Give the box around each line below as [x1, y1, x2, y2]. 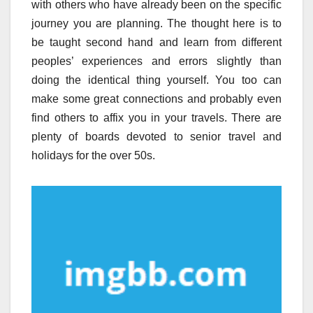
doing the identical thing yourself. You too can [31, 74, 282, 87]
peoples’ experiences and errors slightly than [31, 55, 282, 68]
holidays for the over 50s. [31, 150, 155, 162]
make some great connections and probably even [31, 93, 282, 105]
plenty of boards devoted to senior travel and [31, 131, 282, 143]
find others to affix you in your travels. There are [31, 112, 282, 124]
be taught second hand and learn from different [31, 36, 282, 49]
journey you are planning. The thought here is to [31, 17, 282, 30]
